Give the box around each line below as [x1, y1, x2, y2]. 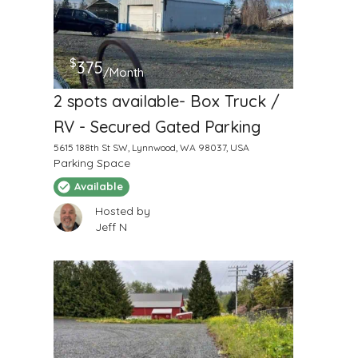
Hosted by [94, 203, 150, 218]
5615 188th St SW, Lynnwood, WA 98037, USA [53, 141, 249, 153]
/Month [102, 64, 144, 80]
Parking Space [53, 155, 130, 170]
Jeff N [94, 219, 127, 234]
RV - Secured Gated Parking [53, 116, 261, 137]
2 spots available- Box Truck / [53, 90, 280, 111]
